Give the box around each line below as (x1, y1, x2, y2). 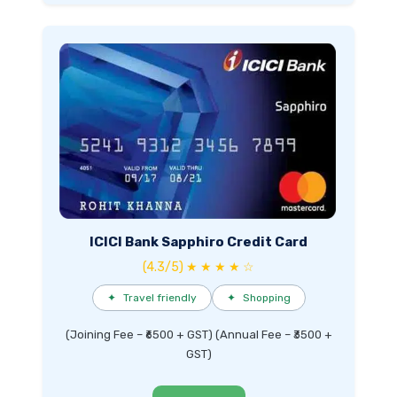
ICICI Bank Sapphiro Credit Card (90, 233, 307, 250)
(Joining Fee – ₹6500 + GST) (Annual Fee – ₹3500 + (65, 327, 332, 341)
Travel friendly (122, 291, 197, 304)
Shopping (242, 291, 291, 304)
